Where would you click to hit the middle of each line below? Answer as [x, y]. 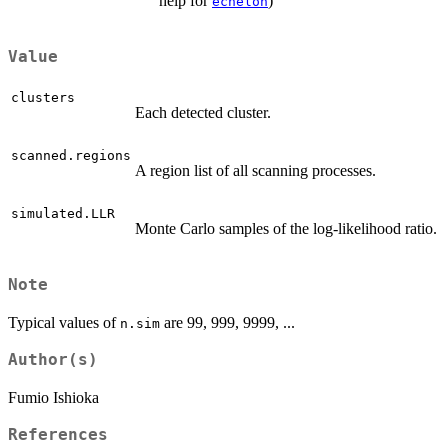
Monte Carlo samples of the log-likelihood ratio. [286, 229]
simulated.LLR [63, 214]
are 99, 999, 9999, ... [227, 323]
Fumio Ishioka [53, 398]
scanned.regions [71, 156]
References [58, 435]
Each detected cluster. [203, 113]
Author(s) [53, 360]
